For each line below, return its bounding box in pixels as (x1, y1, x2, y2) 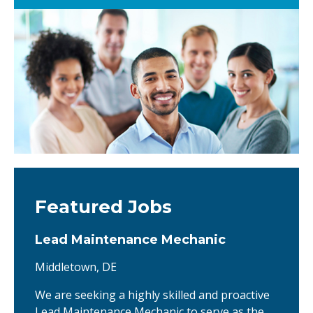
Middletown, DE (35, 259, 117, 275)
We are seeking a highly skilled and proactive (35, 287, 270, 303)
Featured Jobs (35, 196, 172, 219)
